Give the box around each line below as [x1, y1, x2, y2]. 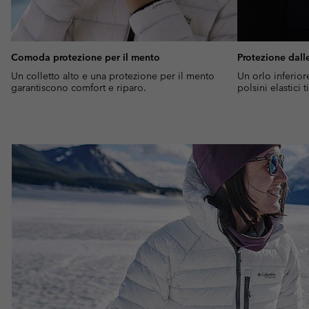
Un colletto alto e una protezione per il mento [11, 70, 215, 83]
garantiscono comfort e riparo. [11, 81, 146, 94]
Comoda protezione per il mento [11, 51, 160, 64]
